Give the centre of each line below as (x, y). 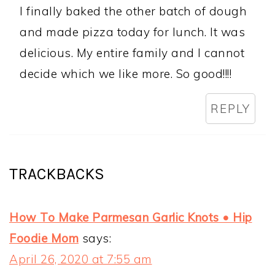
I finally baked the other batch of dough (133, 11)
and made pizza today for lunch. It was (132, 32)
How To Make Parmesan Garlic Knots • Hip (131, 218)
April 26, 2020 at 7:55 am (81, 259)
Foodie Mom (44, 238)
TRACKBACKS (57, 174)
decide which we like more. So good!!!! (126, 74)
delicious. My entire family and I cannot (132, 53)
